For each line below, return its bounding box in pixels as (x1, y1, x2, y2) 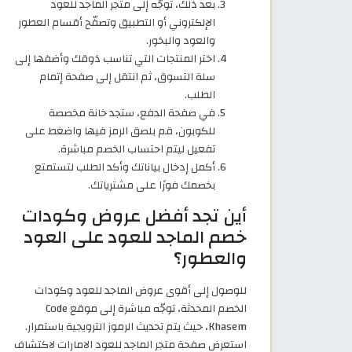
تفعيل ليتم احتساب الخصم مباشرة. (58, 138, 215, 159)
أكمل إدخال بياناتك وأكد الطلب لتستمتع (35, 156, 215, 177)
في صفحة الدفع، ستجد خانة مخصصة (49, 102, 215, 123)
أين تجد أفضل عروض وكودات (22, 199, 247, 233)
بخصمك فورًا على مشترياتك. (88, 174, 215, 195)
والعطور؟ (174, 241, 247, 275)
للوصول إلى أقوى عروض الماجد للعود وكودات (35, 280, 247, 300)
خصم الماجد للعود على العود (24, 220, 247, 254)
